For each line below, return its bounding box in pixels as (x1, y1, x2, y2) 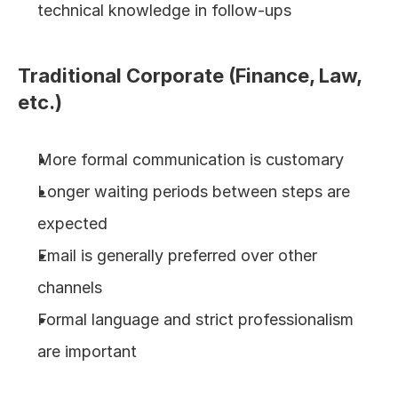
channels (37, 278, 102, 297)
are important (37, 342, 137, 361)
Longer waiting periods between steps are (37, 182, 350, 201)
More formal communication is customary (37, 150, 344, 169)
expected (37, 214, 107, 233)
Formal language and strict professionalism (37, 310, 354, 329)
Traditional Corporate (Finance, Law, (18, 64, 362, 87)
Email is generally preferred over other (37, 246, 317, 265)
